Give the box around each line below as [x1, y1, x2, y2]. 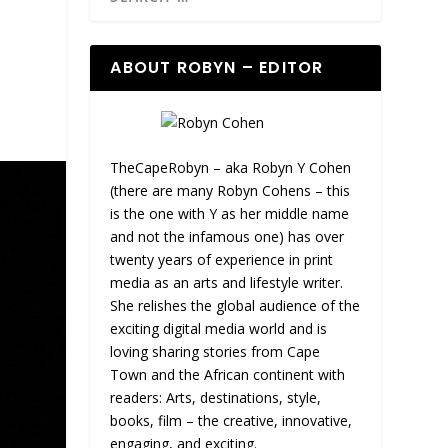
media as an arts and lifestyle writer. [110, 273, 344, 293]
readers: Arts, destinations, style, [110, 388, 322, 408]
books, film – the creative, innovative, [110, 411, 353, 431]
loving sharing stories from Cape [110, 342, 321, 362]
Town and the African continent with [110, 365, 346, 385]
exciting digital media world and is [110, 319, 328, 339]
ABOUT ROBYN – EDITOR [110, 55, 324, 79]
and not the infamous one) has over [110, 227, 345, 247]
